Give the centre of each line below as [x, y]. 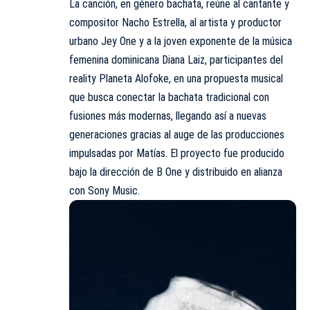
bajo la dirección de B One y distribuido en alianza [176, 172]
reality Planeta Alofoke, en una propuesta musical [176, 79]
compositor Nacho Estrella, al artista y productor [175, 23]
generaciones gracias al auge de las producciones [177, 135]
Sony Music [113, 191]
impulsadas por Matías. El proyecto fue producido [177, 154]
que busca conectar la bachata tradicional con [169, 98]
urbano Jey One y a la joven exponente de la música [181, 42]
